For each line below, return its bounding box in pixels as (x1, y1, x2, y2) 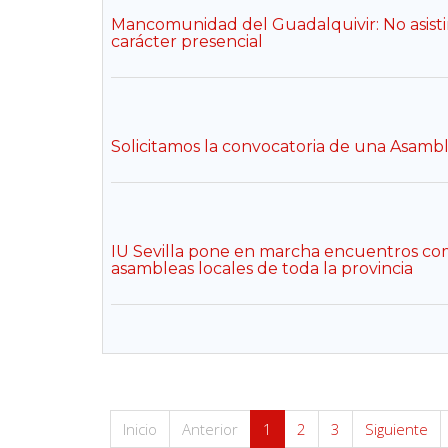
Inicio (123, 419, 157, 439)
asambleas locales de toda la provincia (111, 259, 413, 278)
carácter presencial (111, 32, 263, 51)
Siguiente (365, 419, 428, 439)
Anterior (182, 419, 238, 439)
